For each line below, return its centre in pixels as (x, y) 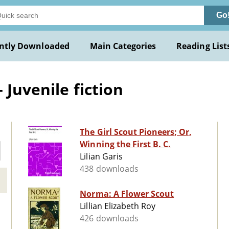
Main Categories (123, 46)
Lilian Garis (101, 157)
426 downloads (109, 219)
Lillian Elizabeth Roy (118, 206)
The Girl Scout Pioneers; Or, (136, 132)
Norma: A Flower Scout (127, 194)
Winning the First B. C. (125, 144)
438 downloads (109, 169)
